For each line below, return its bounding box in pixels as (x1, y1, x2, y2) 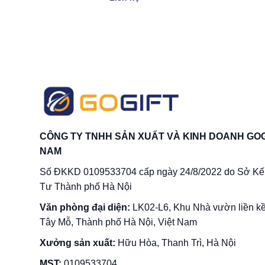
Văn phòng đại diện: (40, 202, 132, 212)
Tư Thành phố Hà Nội (40, 181, 132, 192)
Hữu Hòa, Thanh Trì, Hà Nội (115, 237, 236, 248)
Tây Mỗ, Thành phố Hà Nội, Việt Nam (40, 216, 197, 227)
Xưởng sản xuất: (40, 237, 115, 248)
